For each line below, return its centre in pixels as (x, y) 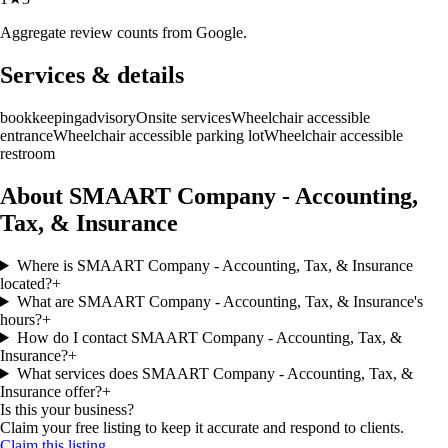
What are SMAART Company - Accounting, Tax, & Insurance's (219, 301)
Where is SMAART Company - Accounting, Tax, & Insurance (214, 265)
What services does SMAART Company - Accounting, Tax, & (214, 373)
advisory (109, 118)
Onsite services (183, 118)
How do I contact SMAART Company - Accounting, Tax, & (209, 337)
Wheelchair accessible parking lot (158, 136)
